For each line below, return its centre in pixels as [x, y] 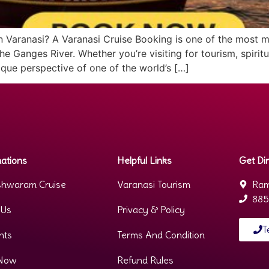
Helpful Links [144, 161]
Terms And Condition [161, 235]
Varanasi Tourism [153, 185]
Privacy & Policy [151, 210]
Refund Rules [145, 260]
